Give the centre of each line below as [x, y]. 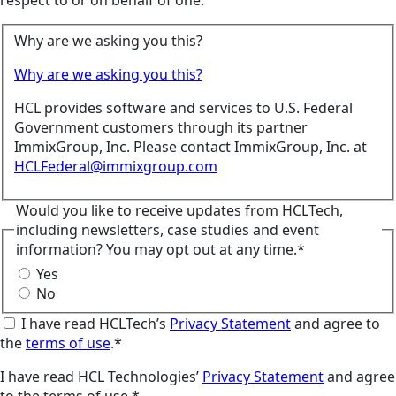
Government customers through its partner [161, 128]
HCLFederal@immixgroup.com [116, 167]
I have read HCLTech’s [95, 323]
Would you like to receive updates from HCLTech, [179, 211]
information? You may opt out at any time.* [160, 250]
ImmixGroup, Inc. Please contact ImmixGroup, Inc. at [190, 147]
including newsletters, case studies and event [168, 230]
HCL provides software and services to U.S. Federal [183, 108]
